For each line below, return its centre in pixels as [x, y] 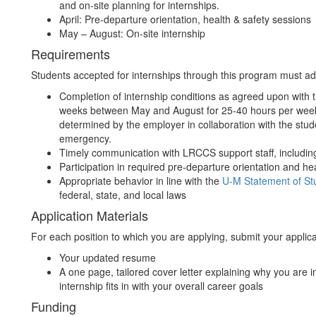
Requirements [71, 54]
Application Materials [90, 215]
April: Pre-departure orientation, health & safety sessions [185, 19]
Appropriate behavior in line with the [141, 181]
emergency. [85, 138]
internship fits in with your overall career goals [161, 286]
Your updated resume [108, 257]
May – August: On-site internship [135, 33]
